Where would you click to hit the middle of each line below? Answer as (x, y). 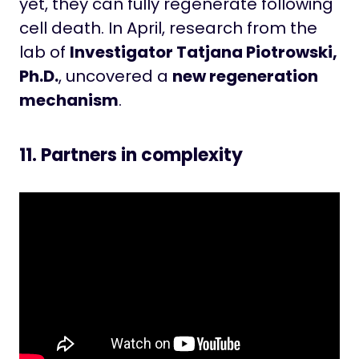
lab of (44, 52)
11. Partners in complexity (131, 155)
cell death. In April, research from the (168, 28)
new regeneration (245, 77)
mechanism (69, 101)
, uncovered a (115, 77)
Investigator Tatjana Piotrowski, (204, 52)
